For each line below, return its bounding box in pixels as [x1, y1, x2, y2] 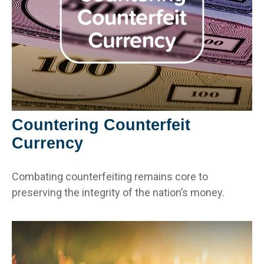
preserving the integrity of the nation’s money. [12, 186, 225, 199]
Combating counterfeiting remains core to [12, 170, 208, 183]
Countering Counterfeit [12, 116, 190, 134]
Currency [12, 134, 83, 153]
